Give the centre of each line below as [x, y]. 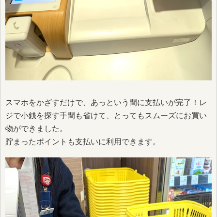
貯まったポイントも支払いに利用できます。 [83, 141]
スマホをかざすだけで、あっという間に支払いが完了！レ [106, 102]
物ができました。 [36, 128]
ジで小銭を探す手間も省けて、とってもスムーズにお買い [106, 115]
